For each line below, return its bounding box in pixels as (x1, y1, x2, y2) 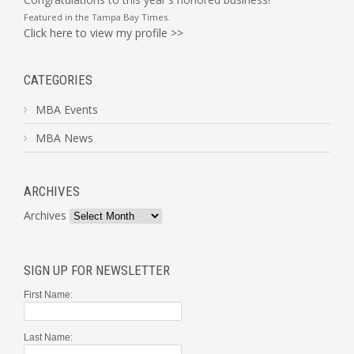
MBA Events (36, 102, 98, 118)
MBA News (36, 130, 93, 146)
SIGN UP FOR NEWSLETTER (24, 262, 170, 279)
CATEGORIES (24, 72, 92, 88)
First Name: (24, 289, 73, 301)
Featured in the (24, 11, 92, 24)
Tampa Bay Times (92, 11, 168, 24)
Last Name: (24, 332, 73, 344)
